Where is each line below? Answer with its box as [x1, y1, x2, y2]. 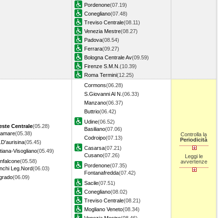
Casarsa [84, 145, 105, 151]
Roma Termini [84, 72, 117, 78]
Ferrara [84, 46, 102, 52]
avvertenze [180, 159, 207, 164]
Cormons [84, 82, 106, 88]
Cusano [84, 152, 103, 158]
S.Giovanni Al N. [84, 91, 122, 97]
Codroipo [84, 135, 106, 141]
